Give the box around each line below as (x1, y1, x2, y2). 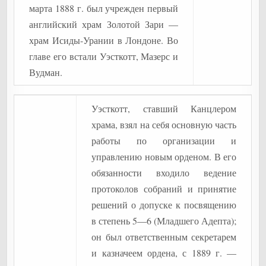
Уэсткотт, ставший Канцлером (91, 102, 237, 115)
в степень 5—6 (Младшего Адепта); (91, 214, 237, 227)
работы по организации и (91, 134, 237, 147)
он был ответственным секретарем (91, 230, 237, 243)
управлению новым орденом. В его (91, 150, 237, 163)
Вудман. (29, 66, 63, 78)
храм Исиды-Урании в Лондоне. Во (29, 34, 179, 46)
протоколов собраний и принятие (91, 182, 237, 195)
